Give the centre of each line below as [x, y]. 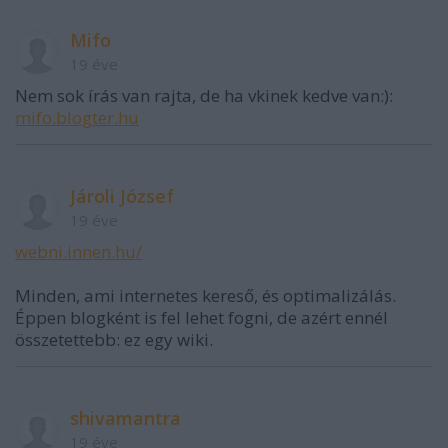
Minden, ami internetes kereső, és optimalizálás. [205, 295]
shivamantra [125, 418]
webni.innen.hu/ [78, 251]
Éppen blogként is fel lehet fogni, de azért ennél [201, 317]
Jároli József [122, 196]
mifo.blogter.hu [77, 117]
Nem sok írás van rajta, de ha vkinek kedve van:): [204, 95]
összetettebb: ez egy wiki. [114, 339]
